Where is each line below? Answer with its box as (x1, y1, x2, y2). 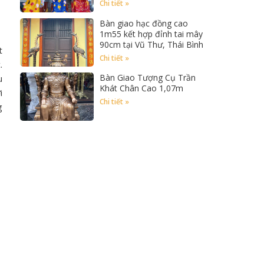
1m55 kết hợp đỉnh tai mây (99, 28, 203, 39)
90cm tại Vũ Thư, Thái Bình (99, 38, 203, 50)
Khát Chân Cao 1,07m (99, 82, 183, 94)
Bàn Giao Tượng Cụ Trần (99, 71, 196, 83)
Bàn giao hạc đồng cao (99, 17, 188, 29)
